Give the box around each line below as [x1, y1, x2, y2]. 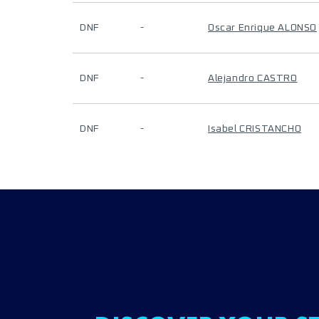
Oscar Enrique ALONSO [208, 23, 317, 33]
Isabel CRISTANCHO [208, 124, 302, 134]
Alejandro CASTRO [208, 73, 298, 83]
